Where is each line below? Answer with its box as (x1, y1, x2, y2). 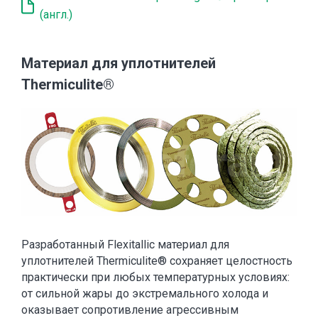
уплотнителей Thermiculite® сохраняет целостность (21, 253, 292, 268)
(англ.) (40, 8, 72, 22)
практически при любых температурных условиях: (21, 270, 290, 284)
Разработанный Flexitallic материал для (21, 237, 229, 251)
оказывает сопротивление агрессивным (21, 302, 238, 317)
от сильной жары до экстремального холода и (21, 286, 268, 300)
